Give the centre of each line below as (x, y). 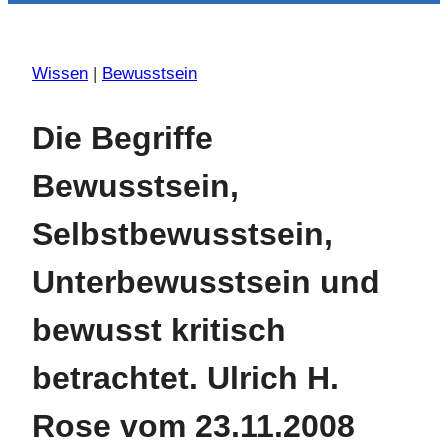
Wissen (60, 74)
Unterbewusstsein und (206, 281)
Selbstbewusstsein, (182, 233)
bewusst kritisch (159, 329)
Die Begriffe (122, 137)
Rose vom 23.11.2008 (193, 425)
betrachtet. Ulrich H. (185, 377)
